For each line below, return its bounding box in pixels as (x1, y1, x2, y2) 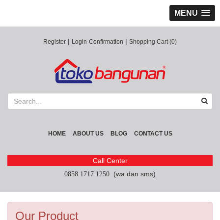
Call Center (92, 157, 128, 165)
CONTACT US (134, 130, 172, 137)
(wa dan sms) (110, 170, 156, 178)
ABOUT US (72, 130, 104, 137)
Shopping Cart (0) (129, 38, 177, 45)
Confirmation (89, 38, 123, 45)
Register (43, 38, 66, 45)
